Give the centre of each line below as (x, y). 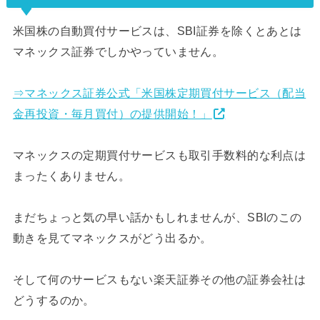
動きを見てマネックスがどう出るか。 (112, 237)
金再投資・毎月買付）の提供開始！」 (112, 113)
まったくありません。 (71, 175)
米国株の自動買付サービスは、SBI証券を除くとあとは (157, 30)
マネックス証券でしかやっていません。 (118, 51)
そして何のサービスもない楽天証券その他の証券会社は (159, 279)
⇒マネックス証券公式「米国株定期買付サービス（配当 (159, 92)
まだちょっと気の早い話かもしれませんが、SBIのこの (157, 217)
